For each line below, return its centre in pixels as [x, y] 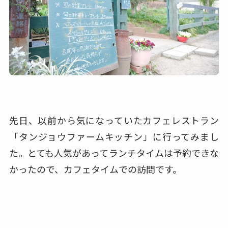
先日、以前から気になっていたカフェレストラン [114, 120]
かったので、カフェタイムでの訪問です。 [95, 169]
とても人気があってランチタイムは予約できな [123, 152]
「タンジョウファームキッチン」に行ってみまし [114, 136]
